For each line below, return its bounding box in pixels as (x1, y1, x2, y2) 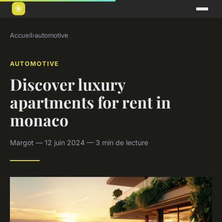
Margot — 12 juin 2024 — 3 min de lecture (10, 138, 148, 147)
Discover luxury (10, 73, 125, 95)
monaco (10, 109, 68, 130)
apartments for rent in (10, 91, 171, 112)
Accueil (10, 31, 32, 40)
